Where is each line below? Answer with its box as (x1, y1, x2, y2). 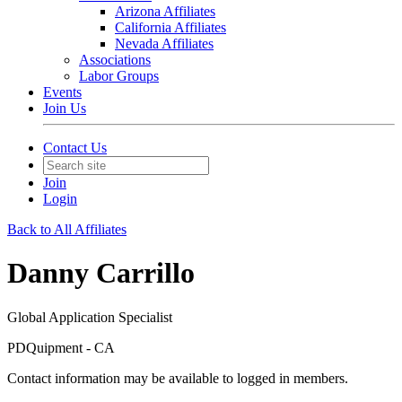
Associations (79, 52, 151, 67)
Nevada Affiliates (115, 36, 214, 51)
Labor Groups (79, 68, 159, 83)
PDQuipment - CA (7, 339, 115, 355)
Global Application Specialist (7, 309, 172, 325)
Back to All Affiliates (7, 222, 127, 237)
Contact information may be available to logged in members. (7, 370, 348, 386)
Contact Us (43, 140, 107, 155)
